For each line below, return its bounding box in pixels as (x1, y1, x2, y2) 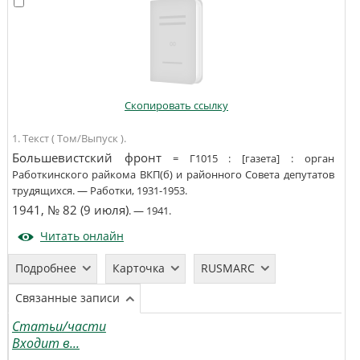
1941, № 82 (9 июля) (11, 202, 129, 219)
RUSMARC (200, 260, 255, 276)
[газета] (242, 151, 280, 166)
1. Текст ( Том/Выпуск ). (11, 131, 126, 145)
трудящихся (11, 183, 72, 198)
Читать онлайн (39, 228, 124, 243)
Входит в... (11, 334, 80, 352)
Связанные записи (14, 290, 120, 305)
